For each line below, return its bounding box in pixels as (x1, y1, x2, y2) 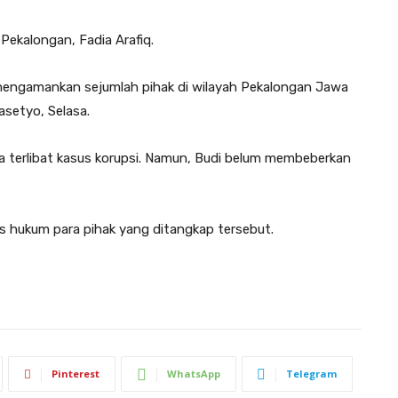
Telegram (286, 367, 337, 380)
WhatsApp (167, 367, 220, 380)
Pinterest (52, 367, 99, 380)
